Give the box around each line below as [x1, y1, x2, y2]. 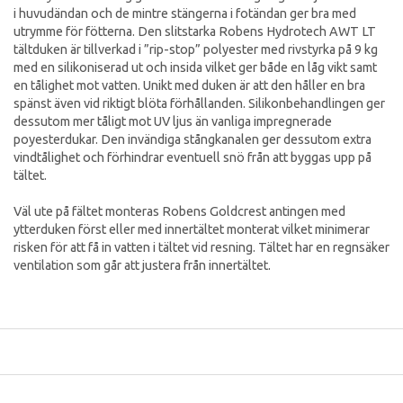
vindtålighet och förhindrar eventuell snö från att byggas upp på [13, 149, 372, 165]
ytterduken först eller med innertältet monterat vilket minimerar [13, 221, 370, 237]
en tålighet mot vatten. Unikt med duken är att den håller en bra [13, 77, 365, 93]
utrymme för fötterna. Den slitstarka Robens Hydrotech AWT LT [13, 23, 376, 39]
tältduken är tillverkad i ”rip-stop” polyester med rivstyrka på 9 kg [13, 41, 378, 57]
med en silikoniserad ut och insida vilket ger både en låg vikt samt [13, 59, 377, 75]
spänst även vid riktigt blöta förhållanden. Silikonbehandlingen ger [13, 95, 385, 111]
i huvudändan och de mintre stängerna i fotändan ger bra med [13, 5, 356, 21]
